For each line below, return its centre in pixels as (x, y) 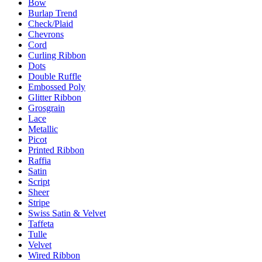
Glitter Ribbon (55, 97)
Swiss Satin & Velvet (67, 213)
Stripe (39, 202)
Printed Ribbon (56, 150)
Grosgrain (46, 108)
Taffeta (41, 223)
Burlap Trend (53, 13)
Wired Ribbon (54, 255)
